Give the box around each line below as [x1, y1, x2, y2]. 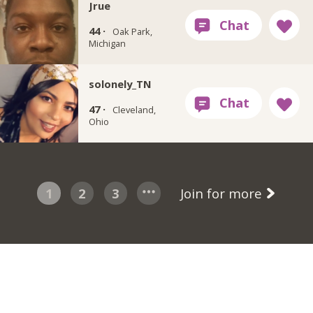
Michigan [88, 37, 126, 50]
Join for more [180, 184, 265, 202]
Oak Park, [112, 25, 152, 38]
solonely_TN [88, 76, 152, 91]
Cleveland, [112, 103, 156, 117]
